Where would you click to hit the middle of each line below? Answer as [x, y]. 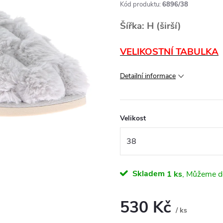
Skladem [149, 174]
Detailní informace [148, 76]
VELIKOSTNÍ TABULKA [169, 52]
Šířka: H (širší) [151, 26]
